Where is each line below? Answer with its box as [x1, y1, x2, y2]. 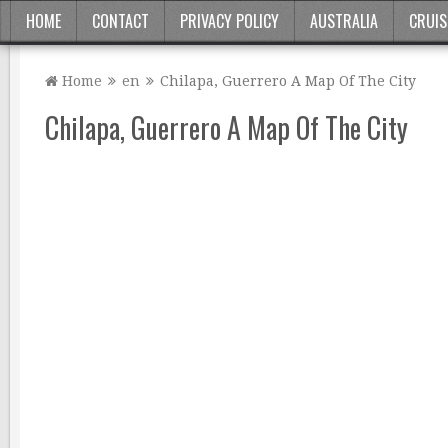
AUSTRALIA [310, 9, 378, 33]
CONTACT [92, 9, 149, 33]
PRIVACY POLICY [180, 9, 279, 33]
